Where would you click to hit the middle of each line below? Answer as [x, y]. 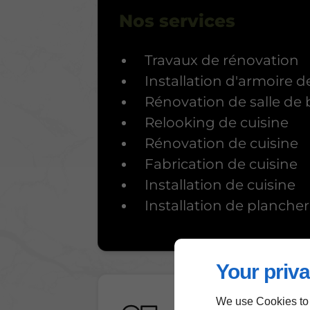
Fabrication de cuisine [221, 164]
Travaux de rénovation [221, 60]
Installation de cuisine [220, 184]
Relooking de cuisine [216, 122]
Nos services [177, 21]
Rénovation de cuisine [221, 143]
